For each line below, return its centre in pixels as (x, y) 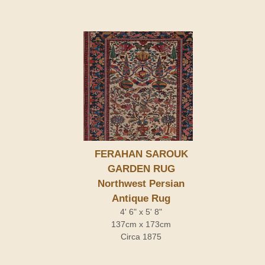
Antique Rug (141, 199)
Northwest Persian (141, 184)
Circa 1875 (141, 237)
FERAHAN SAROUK (141, 154)
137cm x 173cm (141, 224)
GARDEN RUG (141, 169)
